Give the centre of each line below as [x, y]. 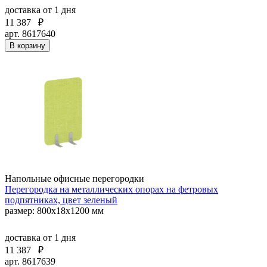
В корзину [27, 45]
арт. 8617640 [30, 33]
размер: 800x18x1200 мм [54, 210]
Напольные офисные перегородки [74, 178]
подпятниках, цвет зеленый [61, 200]
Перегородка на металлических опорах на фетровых [111, 189]
